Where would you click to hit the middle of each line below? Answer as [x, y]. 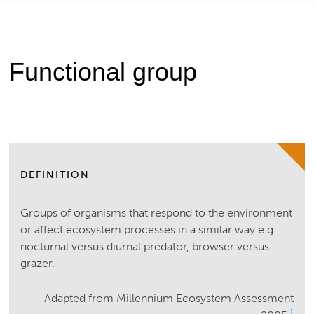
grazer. [38, 264]
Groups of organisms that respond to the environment [157, 213]
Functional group [103, 71]
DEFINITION [55, 175]
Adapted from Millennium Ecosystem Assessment [169, 299]
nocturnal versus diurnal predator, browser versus [145, 247]
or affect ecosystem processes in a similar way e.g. [149, 230]
